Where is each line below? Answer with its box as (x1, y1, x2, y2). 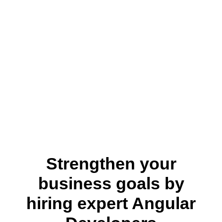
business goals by (38, 174, 184, 193)
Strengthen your (46, 154, 176, 173)
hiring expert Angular (26, 194, 196, 213)
